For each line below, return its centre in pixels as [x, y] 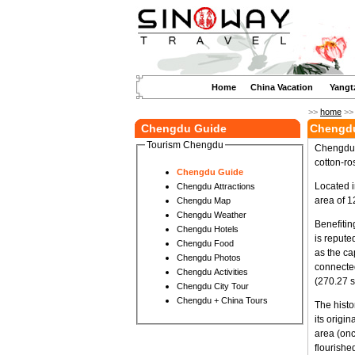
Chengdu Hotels [226, 229]
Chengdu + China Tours [222, 301]
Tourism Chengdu [185, 145]
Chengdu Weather [230, 215]
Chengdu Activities [231, 272]
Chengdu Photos [227, 258]
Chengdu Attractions [235, 187]
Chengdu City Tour [231, 286]
